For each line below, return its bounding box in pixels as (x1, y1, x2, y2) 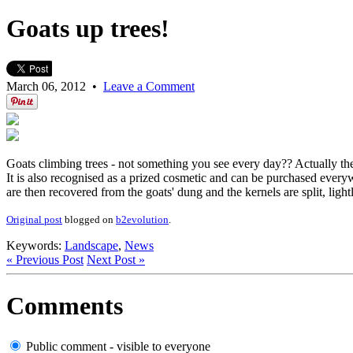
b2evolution (116, 213, 169, 225)
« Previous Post (6, 252, 84, 266)
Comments (6, 292, 123, 321)
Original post (6, 213, 62, 225)
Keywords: (6, 238, 65, 252)
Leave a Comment (103, 79, 195, 93)
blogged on (62, 213, 116, 225)
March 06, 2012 (6, 79, 86, 93)
